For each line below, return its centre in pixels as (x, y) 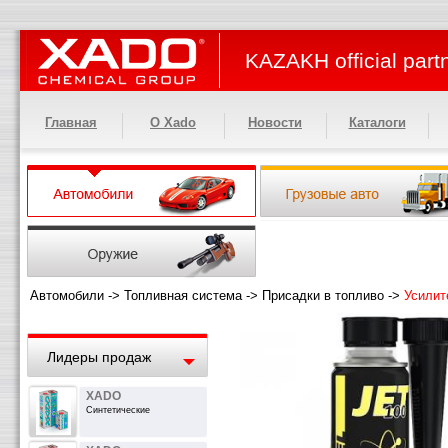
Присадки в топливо (323, 295)
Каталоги (377, 122)
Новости (275, 122)
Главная (71, 122)
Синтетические (118, 410)
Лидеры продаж (99, 357)
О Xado (173, 122)
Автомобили (67, 295)
